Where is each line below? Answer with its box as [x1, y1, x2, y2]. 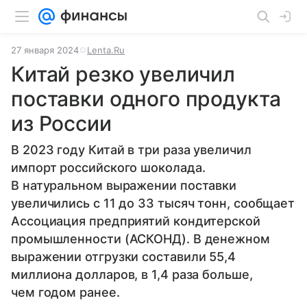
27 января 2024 [11, 45, 79, 56]
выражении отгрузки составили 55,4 [11, 249, 236, 264]
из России [11, 111, 112, 136]
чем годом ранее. [11, 285, 120, 299]
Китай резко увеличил [11, 62, 236, 86]
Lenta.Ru [87, 45, 125, 56]
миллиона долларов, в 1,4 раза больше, [11, 267, 253, 282]
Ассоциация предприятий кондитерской [11, 214, 260, 228]
